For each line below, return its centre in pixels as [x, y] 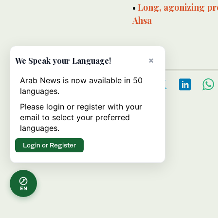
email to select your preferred [75, 117]
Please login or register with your [81, 107]
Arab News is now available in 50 [81, 80]
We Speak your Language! [63, 61]
